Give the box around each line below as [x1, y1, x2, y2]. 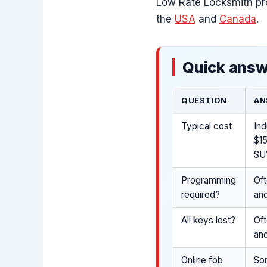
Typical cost [181, 120, 232, 132]
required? [181, 188, 221, 200]
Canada [219, 13, 256, 25]
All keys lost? [181, 214, 236, 226]
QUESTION [181, 95, 227, 105]
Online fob [181, 254, 223, 266]
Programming [181, 174, 237, 186]
